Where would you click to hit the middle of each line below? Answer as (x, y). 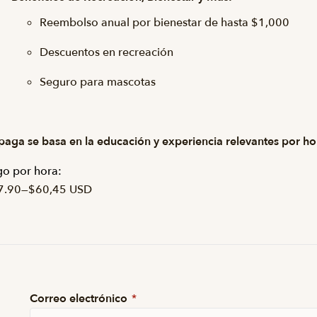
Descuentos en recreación (106, 52)
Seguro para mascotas (98, 82)
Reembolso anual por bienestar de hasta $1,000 (165, 23)
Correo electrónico (80, 299)
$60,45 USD (60, 190)
